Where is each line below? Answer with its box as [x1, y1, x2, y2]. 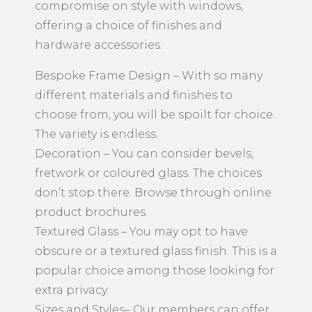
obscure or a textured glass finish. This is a [35, 244, 277, 258]
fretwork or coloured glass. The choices [35, 166, 262, 180]
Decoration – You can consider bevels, [35, 146, 253, 160]
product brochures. [35, 205, 148, 219]
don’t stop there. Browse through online [35, 185, 272, 199]
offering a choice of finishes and [35, 18, 222, 32]
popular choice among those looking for [35, 263, 274, 277]
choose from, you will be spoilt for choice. [35, 107, 275, 121]
